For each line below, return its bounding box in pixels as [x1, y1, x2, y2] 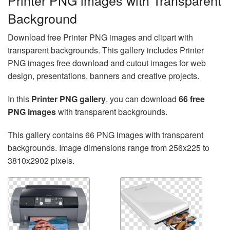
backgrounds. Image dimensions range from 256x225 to [8, 142, 209, 154]
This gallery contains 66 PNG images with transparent [8, 129, 203, 141]
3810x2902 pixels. [8, 155, 74, 166]
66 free [179, 93, 205, 105]
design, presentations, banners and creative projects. [8, 70, 199, 82]
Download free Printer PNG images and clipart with [8, 31, 193, 43]
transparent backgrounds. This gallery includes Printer [8, 44, 204, 56]
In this [8, 93, 31, 105]
